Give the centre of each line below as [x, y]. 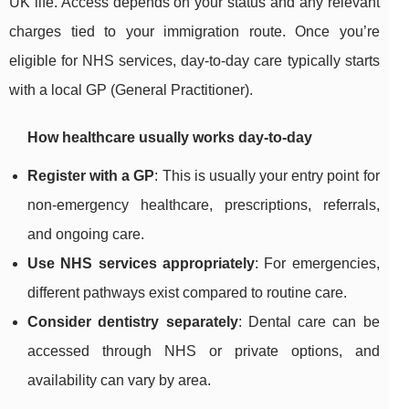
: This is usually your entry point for [267, 176]
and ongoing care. [86, 235]
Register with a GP [91, 176]
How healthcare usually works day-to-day [170, 138]
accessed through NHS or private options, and [204, 351]
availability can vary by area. [119, 381]
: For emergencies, [317, 264]
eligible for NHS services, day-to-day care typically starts [194, 61]
